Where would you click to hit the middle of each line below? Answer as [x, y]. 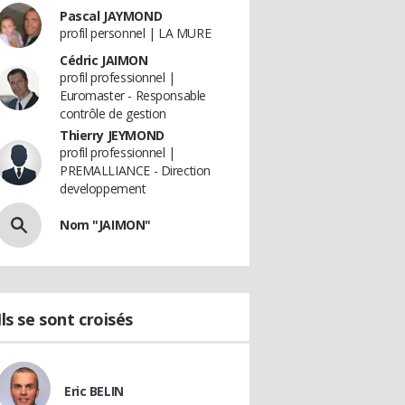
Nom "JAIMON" [105, 225]
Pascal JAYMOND [111, 16]
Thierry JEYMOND [112, 135]
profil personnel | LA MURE [136, 33]
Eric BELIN [94, 391]
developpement [103, 188]
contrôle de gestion [113, 113]
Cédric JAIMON [104, 60]
